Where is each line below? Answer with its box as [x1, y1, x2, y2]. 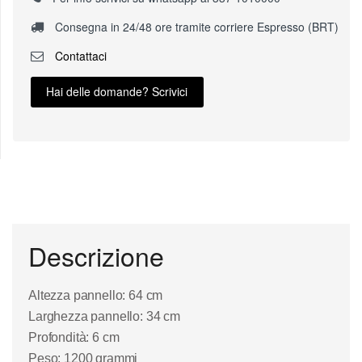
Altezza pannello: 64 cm [28, 288, 163, 303]
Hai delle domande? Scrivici [46, 83, 188, 100]
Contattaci [51, 47, 107, 64]
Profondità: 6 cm [28, 330, 120, 345]
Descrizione [28, 236, 164, 274]
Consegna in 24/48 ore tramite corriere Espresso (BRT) [51, 18, 339, 35]
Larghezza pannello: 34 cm [28, 309, 180, 324]
